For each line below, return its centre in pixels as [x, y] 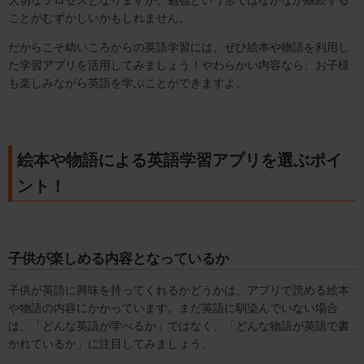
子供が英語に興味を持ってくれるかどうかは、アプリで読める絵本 [179, 290]
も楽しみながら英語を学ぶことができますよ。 [128, 83]
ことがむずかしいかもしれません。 [99, 18]
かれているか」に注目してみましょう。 [110, 344]
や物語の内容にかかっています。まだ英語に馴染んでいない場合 [173, 308]
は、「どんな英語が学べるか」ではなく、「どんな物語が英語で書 [179, 326]
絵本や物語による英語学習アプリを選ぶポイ [180, 160]
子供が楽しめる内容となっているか [119, 258]
